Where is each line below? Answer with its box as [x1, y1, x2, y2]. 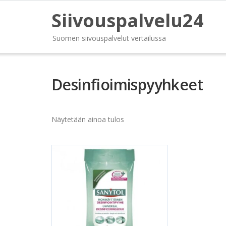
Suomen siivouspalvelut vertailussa [52, 33, 166, 43]
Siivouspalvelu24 [51, 8, 204, 33]
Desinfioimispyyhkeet [51, 74, 203, 95]
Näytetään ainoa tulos [51, 115, 124, 124]
